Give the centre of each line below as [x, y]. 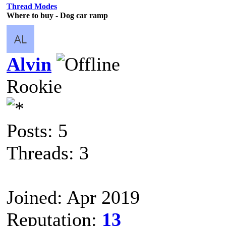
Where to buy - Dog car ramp [57, 15]
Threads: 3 [48, 153]
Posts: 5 [37, 130]
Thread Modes [32, 6]
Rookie [34, 86]
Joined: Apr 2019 [73, 197]
